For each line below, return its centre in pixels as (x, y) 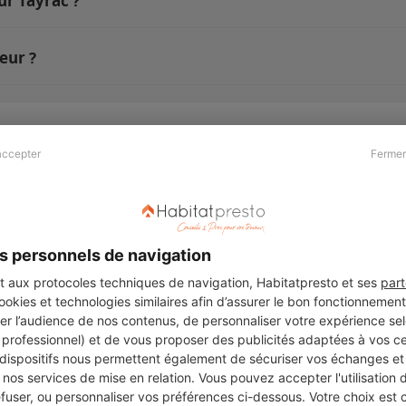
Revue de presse (134, 203)
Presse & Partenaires (169, 179)
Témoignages (323, 254)
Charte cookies (328, 304)
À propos (319, 179)
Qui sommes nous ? (343, 203)
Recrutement (323, 228)
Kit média (113, 228)
